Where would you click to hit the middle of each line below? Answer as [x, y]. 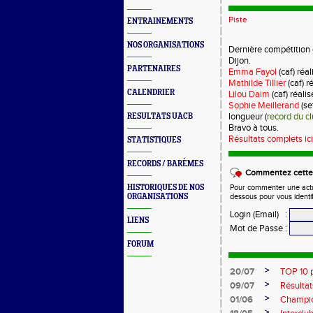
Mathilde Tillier [257, 83]
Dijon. [240, 61]
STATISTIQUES [154, 140]
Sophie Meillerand [264, 105]
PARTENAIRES [154, 69]
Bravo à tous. [254, 128]
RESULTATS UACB [160, 116]
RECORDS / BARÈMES [165, 164]
